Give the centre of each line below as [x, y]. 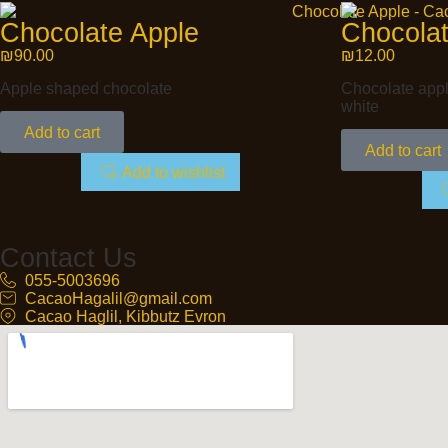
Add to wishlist [174, 172]
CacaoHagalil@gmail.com [119, 298]
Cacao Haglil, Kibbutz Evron [126, 316]
